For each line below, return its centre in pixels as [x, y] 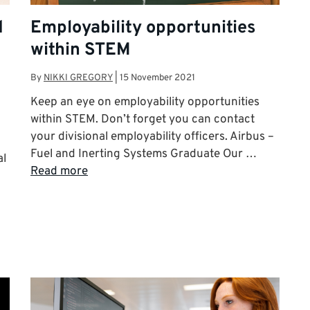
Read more [59, 171]
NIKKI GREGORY [78, 77]
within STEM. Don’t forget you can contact [143, 119]
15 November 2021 [157, 77]
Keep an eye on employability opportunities [145, 102]
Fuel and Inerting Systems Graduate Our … [144, 154]
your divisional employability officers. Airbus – [152, 137]
